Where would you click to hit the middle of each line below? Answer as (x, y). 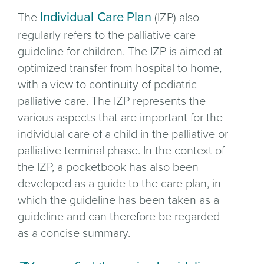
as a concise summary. (74, 233)
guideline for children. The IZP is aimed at (120, 52)
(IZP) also (175, 17)
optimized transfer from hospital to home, (120, 68)
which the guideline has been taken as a (118, 200)
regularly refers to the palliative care (107, 35)
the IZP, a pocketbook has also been (108, 167)
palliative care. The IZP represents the (112, 101)
